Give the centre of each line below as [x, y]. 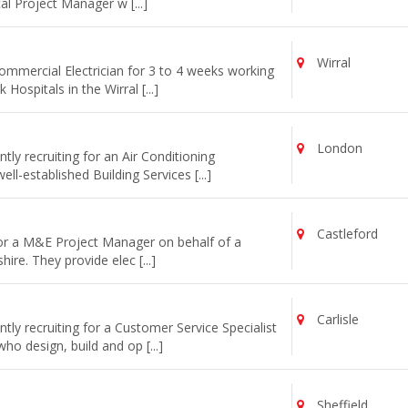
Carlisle [337, 319]
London [338, 148]
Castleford [346, 234]
